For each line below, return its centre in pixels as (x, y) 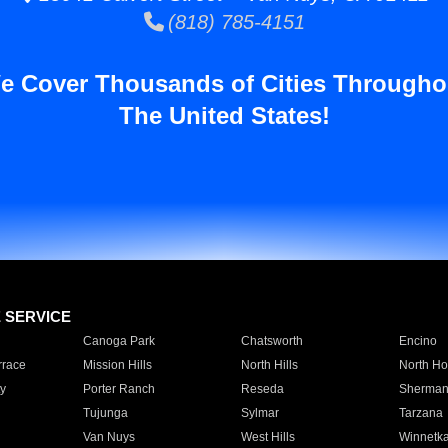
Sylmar (259, 413)
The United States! (224, 115)
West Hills (267, 437)
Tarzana (420, 413)
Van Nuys (108, 437)
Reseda (262, 389)
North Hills (269, 365)
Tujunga (105, 413)
